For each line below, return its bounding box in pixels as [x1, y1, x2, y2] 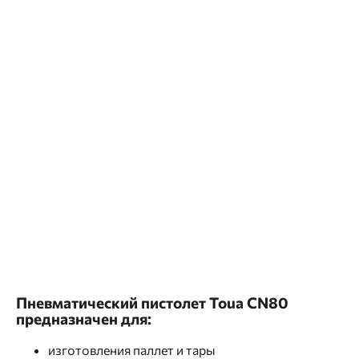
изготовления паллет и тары [48, 341, 216, 357]
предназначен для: [16, 309, 151, 328]
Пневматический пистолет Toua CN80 [16, 293, 288, 312]
